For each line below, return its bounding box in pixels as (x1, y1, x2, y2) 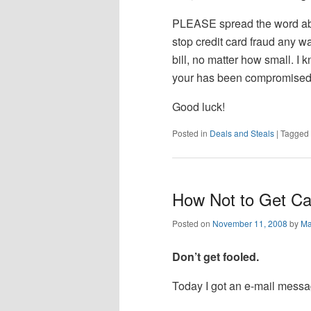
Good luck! (172, 99, 225, 115)
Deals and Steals (210, 127, 274, 140)
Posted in (172, 127, 208, 140)
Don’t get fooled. (172, 248, 259, 264)
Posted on (172, 217, 212, 229)
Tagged (280, 127, 309, 140)
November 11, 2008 (212, 217, 287, 229)
